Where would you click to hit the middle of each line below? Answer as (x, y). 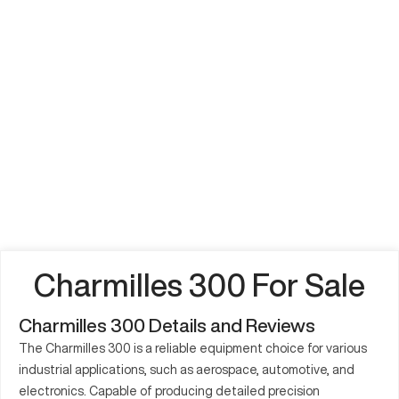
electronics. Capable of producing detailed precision (169, 391)
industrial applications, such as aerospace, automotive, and (187, 369)
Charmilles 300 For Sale (199, 285)
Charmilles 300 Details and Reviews (167, 325)
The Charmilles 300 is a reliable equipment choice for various (193, 348)
